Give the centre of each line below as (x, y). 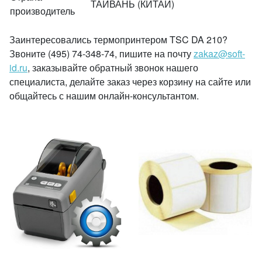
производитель (42, 11)
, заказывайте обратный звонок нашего (113, 68)
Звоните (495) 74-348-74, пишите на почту (101, 54)
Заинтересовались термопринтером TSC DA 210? (118, 39)
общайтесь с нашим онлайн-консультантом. (104, 96)
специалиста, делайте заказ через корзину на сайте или (130, 82)
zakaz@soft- (219, 54)
